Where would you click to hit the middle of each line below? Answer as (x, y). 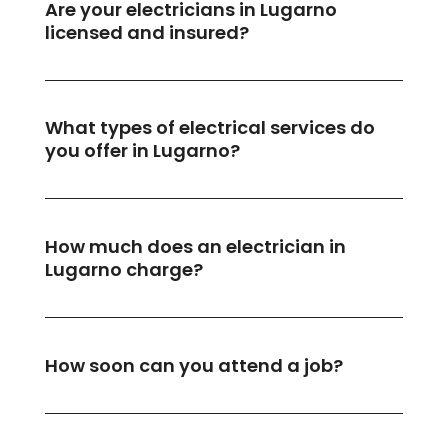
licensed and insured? (146, 32)
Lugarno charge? (123, 270)
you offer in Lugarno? (142, 151)
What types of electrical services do (209, 128)
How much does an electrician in (195, 247)
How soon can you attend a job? (193, 365)
